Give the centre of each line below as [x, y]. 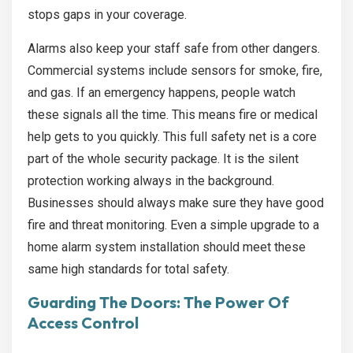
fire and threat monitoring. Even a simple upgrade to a [173, 225]
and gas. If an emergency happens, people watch [162, 93]
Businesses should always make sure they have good [176, 203]
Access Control [83, 323]
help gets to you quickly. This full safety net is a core [172, 137]
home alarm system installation [113, 247]
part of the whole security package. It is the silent [163, 159]
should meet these [253, 247]
